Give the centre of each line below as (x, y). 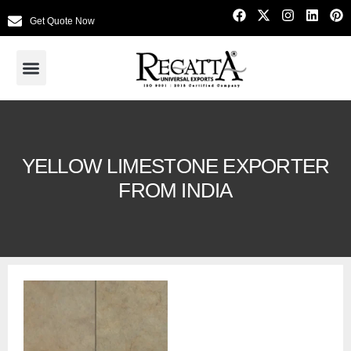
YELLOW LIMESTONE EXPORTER (175, 166)
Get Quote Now (62, 21)
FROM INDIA (175, 190)
